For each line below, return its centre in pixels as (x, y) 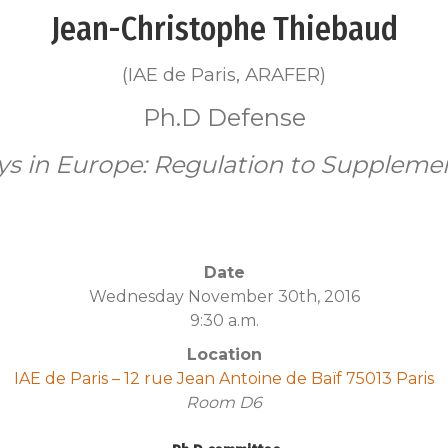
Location (224, 354)
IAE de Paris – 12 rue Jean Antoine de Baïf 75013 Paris (224, 378)
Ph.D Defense (224, 117)
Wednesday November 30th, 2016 (224, 296)
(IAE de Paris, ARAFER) (224, 74)
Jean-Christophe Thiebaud (224, 28)
